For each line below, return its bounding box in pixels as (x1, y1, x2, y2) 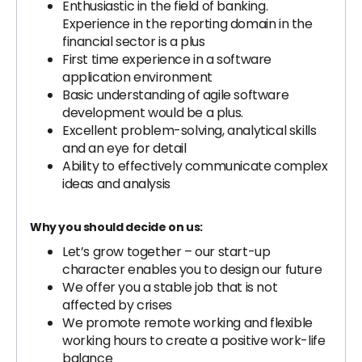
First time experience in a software (62, 50, 272, 69)
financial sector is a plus (62, 32, 205, 51)
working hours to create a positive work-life (62, 331, 326, 350)
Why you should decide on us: (30, 219, 203, 235)
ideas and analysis (62, 175, 170, 193)
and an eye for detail (62, 139, 187, 158)
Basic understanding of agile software (62, 86, 289, 104)
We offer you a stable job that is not (62, 278, 278, 297)
